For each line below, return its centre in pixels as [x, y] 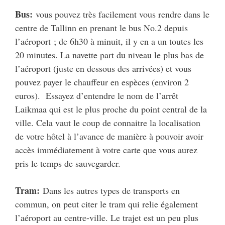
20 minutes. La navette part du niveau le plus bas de [109, 54]
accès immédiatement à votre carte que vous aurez [106, 149]
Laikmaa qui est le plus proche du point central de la [111, 109]
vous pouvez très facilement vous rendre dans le [121, 14]
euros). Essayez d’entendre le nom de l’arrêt [97, 95]
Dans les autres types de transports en [110, 190]
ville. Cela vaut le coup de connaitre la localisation [108, 122]
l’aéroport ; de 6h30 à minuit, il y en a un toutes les [109, 41]
